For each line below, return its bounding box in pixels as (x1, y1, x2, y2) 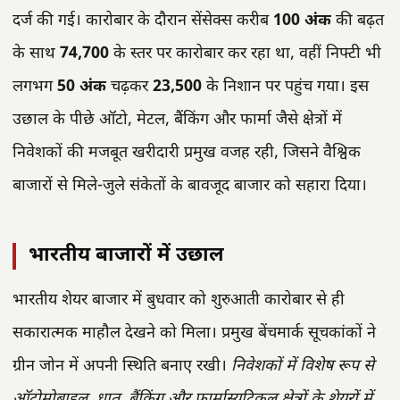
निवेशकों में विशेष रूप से (231, 356, 374, 378)
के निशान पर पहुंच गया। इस (202, 77, 369, 98)
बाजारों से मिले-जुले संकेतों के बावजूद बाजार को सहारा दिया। (12, 176, 367, 197)
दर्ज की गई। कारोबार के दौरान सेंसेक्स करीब (12, 11, 273, 32)
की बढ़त (331, 11, 384, 32)
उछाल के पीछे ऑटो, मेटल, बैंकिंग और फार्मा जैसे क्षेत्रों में (12, 110, 342, 131)
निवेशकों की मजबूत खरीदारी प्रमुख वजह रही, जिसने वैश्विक (12, 143, 361, 164)
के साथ (12, 44, 60, 65)
